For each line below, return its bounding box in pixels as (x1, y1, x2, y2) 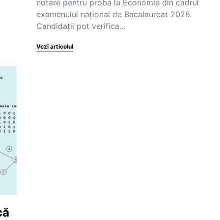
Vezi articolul (36, 43, 73, 50)
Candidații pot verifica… (36, 21, 126, 31)
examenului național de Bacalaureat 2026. (36, 9, 192, 19)
